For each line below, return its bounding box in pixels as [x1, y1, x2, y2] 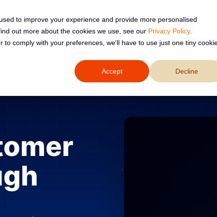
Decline [175, 67, 198, 76]
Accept [101, 67, 123, 76]
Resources [80, 34, 119, 43]
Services [17, 34, 49, 43]
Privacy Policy [148, 27, 190, 35]
